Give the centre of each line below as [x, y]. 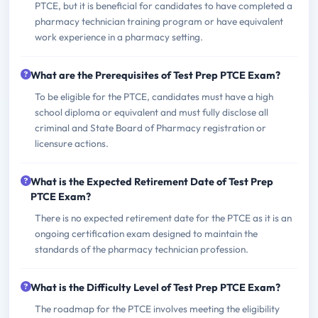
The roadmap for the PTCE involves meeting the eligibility [157, 308]
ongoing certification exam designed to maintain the [146, 233]
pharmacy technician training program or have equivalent [159, 21]
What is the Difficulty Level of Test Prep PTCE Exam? [155, 287]
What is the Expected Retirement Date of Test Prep [152, 181]
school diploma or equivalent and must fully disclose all [152, 112]
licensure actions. [72, 143]
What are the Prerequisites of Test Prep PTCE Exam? [155, 75]
